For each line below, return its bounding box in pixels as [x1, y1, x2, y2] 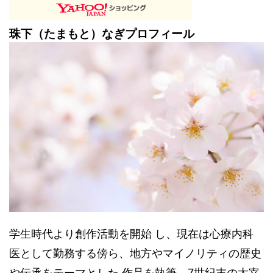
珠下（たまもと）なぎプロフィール [9, 27, 194, 41]
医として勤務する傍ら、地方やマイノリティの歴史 [9, 246, 261, 260]
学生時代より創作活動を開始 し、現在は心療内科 [9, 227, 253, 240]
